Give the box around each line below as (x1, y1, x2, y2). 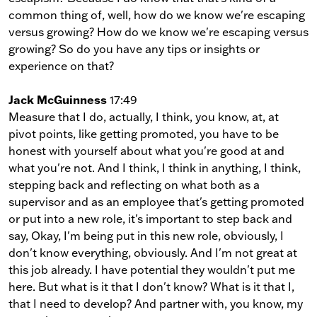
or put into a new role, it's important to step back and (8, 211, 292, 226)
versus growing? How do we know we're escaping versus (8, 24, 309, 39)
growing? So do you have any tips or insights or (8, 41, 260, 56)
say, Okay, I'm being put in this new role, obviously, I (8, 228, 284, 243)
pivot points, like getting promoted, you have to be (8, 126, 279, 141)
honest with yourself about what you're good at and (8, 143, 284, 158)
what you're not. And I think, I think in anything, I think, (8, 160, 301, 175)
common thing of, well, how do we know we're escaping (8, 7, 305, 22)
